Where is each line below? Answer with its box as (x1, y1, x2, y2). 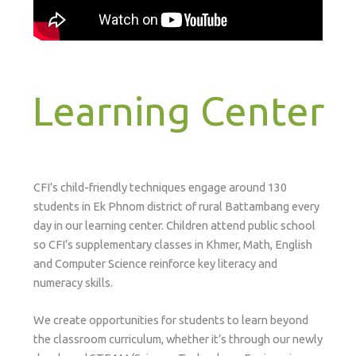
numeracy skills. (33, 275, 113, 289)
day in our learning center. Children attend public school (33, 218, 315, 232)
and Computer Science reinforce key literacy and (33, 256, 277, 270)
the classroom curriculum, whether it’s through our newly (33, 332, 323, 346)
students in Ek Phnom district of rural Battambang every (33, 199, 319, 213)
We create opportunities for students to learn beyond (33, 313, 308, 327)
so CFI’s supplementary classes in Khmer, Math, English (33, 237, 312, 251)
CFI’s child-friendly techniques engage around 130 (33, 180, 287, 194)
